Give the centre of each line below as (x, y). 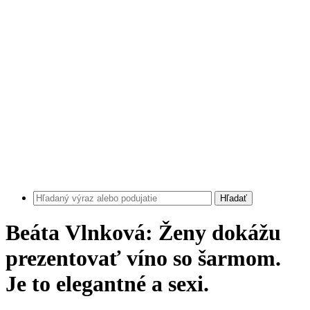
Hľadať (234, 198)
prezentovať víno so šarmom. (143, 258)
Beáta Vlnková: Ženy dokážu (143, 233)
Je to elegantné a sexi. (107, 284)
